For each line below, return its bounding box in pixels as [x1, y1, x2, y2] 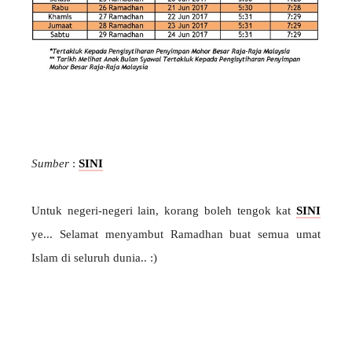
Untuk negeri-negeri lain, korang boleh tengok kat [31, 203, 296, 217]
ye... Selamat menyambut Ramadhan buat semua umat [31, 227, 321, 240]
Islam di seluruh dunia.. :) [31, 251, 157, 264]
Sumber [31, 156, 69, 170]
